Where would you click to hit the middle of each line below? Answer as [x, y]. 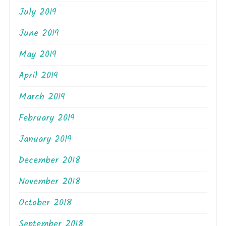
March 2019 [42, 97]
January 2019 [45, 139]
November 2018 [49, 182]
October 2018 [45, 203]
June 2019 [39, 33]
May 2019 [38, 54]
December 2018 [49, 160]
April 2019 [38, 76]
